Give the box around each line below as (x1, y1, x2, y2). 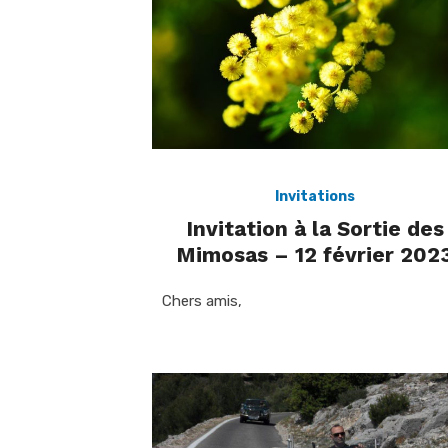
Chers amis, (162, 292, 242, 311)
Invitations (274, 188, 355, 206)
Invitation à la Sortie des (185, 216, 444, 242)
